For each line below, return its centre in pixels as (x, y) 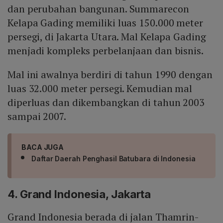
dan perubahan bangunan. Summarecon (98, 8)
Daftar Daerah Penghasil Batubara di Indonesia (113, 158)
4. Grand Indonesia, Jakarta (79, 194)
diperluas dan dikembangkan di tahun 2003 (106, 102)
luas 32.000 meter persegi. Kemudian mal (100, 88)
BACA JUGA (43, 147)
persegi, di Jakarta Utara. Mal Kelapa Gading (107, 36)
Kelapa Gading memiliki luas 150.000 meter (105, 22)
